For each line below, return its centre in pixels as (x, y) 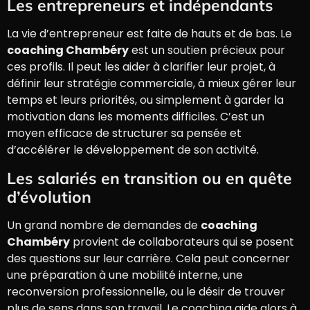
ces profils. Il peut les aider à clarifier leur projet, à (141, 67)
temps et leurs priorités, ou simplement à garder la (145, 100)
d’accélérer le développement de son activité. (133, 150)
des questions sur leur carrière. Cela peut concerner (148, 258)
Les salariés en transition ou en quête (149, 178)
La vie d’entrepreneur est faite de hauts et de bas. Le (149, 34)
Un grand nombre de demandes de (104, 225)
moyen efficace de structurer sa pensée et (124, 134)
